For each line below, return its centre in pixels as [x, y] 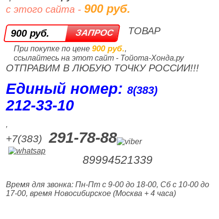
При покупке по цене [53, 49]
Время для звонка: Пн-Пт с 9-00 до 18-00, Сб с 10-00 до [108, 185]
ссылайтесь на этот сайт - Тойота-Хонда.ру [99, 58]
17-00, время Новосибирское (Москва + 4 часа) [91, 193]
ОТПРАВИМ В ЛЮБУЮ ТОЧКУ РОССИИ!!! [103, 68]
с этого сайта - [45, 9]
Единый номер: [67, 89]
